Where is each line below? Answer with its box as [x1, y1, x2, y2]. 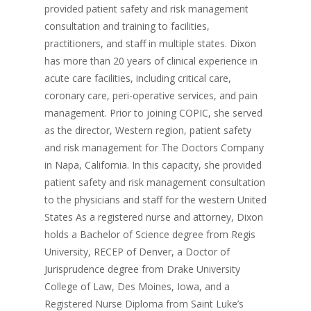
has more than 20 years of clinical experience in [44, 54, 258, 67]
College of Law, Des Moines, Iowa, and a [44, 280, 230, 293]
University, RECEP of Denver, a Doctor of [44, 245, 230, 258]
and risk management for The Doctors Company [44, 141, 264, 154]
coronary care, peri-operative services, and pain [44, 89, 258, 102]
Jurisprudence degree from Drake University [44, 262, 240, 276]
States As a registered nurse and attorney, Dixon [44, 210, 263, 224]
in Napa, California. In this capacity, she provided [44, 158, 262, 171]
